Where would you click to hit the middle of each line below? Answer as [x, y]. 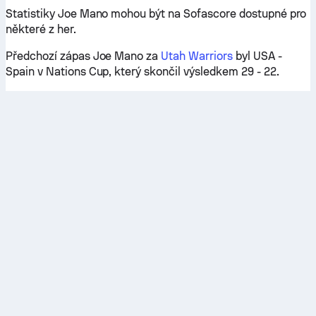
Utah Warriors [197, 56]
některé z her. [41, 29]
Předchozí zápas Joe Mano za [84, 56]
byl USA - [257, 56]
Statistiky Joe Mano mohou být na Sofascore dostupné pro [156, 14]
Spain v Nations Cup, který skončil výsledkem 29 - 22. [142, 72]
